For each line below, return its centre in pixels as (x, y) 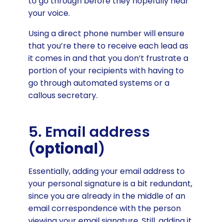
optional (66, 148)
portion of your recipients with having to (106, 71)
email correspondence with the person (104, 208)
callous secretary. (63, 96)
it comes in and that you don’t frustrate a (108, 58)
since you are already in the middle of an (107, 196)
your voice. (49, 13)
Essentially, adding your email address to (106, 171)
